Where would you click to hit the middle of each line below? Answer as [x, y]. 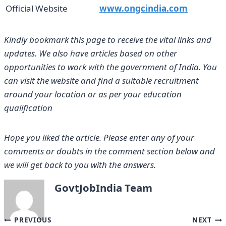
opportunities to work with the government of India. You [110, 67]
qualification [28, 108]
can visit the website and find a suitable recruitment [101, 81]
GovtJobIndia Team [103, 188]
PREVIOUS [33, 220]
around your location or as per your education [93, 94]
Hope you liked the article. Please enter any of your [99, 138]
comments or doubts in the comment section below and [109, 151]
